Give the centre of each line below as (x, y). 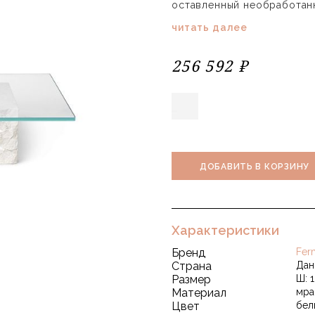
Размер (191, 279)
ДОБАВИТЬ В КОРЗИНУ (255, 166)
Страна (192, 266)
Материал (199, 293)
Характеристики (225, 230)
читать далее (210, 27)
